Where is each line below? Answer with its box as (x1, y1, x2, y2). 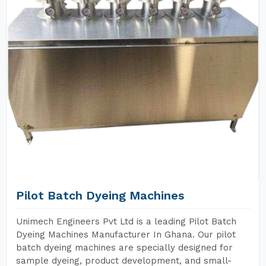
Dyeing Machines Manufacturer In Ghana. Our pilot (16, 229, 236, 240)
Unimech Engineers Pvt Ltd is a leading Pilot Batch (16, 216, 236, 227)
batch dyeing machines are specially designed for (16, 242, 233, 253)
